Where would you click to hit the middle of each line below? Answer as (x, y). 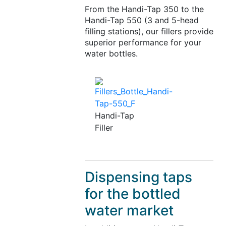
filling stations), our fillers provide (149, 32)
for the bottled (132, 194)
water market (129, 211)
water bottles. (111, 54)
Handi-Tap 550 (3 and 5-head (142, 20)
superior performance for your (143, 43)
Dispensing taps (138, 177)
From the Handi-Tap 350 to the (144, 9)
